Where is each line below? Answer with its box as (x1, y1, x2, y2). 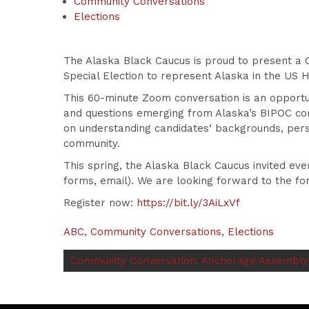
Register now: (63, 197, 137, 209)
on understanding (63, 122, 154, 134)
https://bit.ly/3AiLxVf (137, 197, 240, 209)
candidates (154, 122, 209, 134)
